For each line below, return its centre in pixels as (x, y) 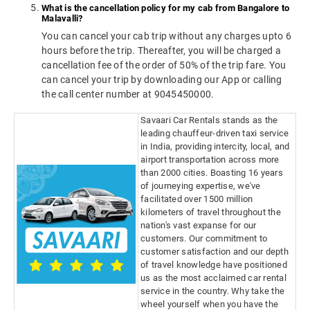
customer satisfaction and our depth (215, 252)
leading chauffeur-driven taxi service (215, 134)
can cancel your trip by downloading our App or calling (162, 80)
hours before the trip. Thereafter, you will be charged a (161, 51)
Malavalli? (62, 19)
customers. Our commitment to (204, 239)
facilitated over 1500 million (197, 199)
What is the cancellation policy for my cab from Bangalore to (165, 8)
